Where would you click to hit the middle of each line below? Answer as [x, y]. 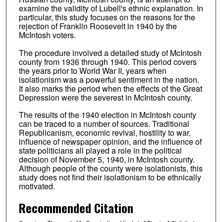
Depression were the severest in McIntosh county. [105, 97]
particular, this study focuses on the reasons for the [107, 17]
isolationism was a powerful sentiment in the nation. [109, 79]
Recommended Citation [76, 208]
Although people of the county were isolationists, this [111, 168]
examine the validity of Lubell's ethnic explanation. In [111, 8]
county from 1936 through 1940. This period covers [108, 61]
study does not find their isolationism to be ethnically [110, 177]
